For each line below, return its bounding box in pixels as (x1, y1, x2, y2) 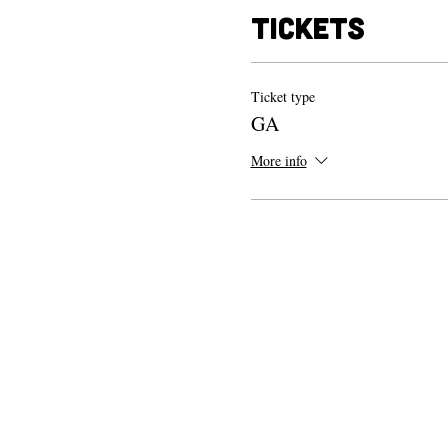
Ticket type (250, 87, 315, 106)
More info (250, 150, 307, 170)
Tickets (250, 9, 365, 45)
